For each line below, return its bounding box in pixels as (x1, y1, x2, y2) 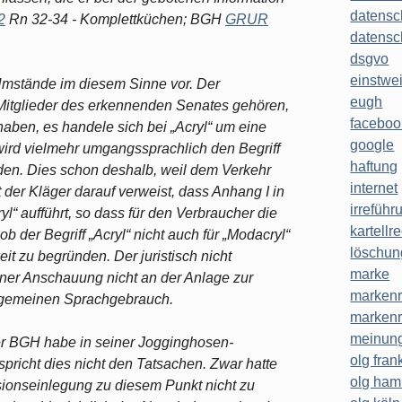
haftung (350, 159, 398, 175)
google (350, 137, 395, 153)
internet (350, 180, 398, 197)
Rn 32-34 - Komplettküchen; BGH (5, 11, 225, 27)
